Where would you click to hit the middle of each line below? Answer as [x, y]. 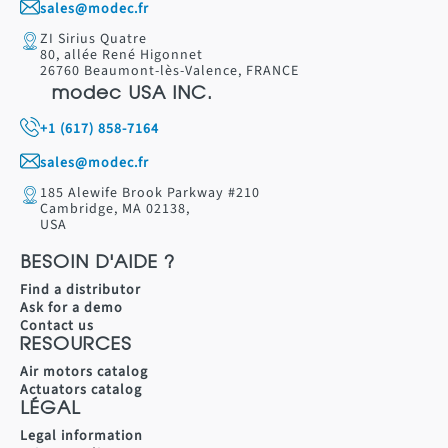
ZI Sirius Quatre [93, 39]
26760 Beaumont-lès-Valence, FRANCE [169, 71]
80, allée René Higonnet [121, 55]
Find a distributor [80, 290]
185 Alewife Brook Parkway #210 [150, 193]
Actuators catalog [81, 390]
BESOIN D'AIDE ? [97, 264]
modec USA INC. [132, 95]
